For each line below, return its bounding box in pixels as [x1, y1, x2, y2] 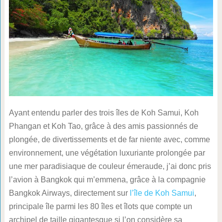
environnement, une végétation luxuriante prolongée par [8, 148, 205, 157]
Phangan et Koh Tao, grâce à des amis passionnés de [8, 121, 198, 130]
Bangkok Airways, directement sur [8, 188, 130, 197]
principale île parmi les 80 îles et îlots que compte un [8, 202, 192, 211]
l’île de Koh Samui [129, 188, 194, 197]
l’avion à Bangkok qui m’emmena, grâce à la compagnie [8, 175, 206, 184]
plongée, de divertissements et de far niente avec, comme [8, 135, 210, 144]
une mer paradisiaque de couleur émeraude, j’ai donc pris [8, 162, 211, 170]
